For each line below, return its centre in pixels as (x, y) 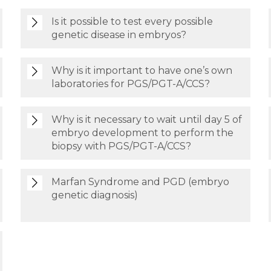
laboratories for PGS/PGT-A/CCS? (130, 84)
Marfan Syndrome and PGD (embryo (140, 182)
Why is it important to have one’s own (142, 70)
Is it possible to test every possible (132, 21)
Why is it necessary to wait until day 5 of (146, 119)
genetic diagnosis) (94, 195)
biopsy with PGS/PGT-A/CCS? (121, 146)
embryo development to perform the (142, 133)
